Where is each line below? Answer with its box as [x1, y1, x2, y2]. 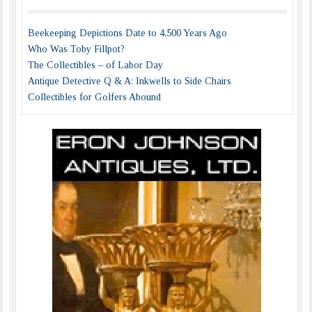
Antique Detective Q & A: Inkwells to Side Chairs [27, 75, 231, 86]
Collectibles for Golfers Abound [27, 91, 161, 102]
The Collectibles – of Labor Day [27, 59, 163, 70]
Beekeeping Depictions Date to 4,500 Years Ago [27, 27, 227, 38]
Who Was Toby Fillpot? [27, 43, 125, 54]
